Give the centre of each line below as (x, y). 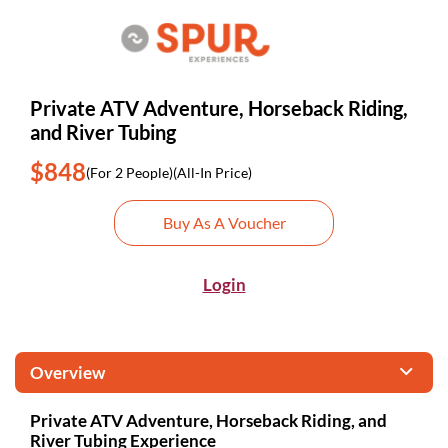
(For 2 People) (129, 172)
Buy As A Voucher (224, 222)
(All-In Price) (212, 172)
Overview (67, 372)
